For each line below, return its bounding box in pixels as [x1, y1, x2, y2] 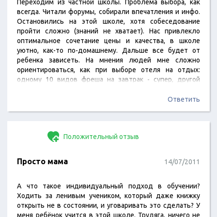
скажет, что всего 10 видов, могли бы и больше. [17, 85, 170, 93]
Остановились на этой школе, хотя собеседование [17, 17, 200, 25]
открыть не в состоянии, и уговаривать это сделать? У [17, 201, 200, 209]
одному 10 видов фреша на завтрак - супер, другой [17, 76, 200, 83]
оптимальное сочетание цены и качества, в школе [17, 37, 200, 45]
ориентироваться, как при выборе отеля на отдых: [17, 66, 200, 74]
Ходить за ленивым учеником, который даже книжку [17, 192, 200, 200]
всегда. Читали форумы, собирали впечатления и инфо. [17, 8, 200, 15]
